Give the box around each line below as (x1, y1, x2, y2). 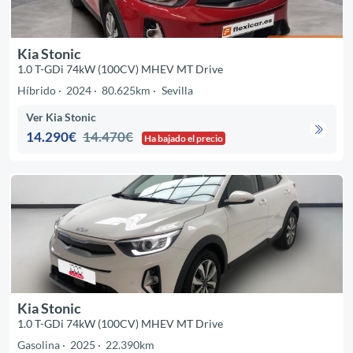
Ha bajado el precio (144, 132, 224, 145)
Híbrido (17, 84, 56, 98)
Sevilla (161, 84, 193, 98)
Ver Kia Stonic (26, 110, 97, 124)
